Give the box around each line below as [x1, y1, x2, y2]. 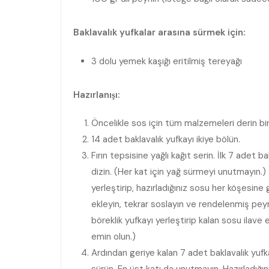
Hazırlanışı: [73, 88, 119, 101]
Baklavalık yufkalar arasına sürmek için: [73, 26, 245, 38]
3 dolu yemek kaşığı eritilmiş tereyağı [91, 55, 242, 67]
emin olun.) [91, 231, 136, 243]
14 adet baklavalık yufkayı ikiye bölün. [91, 133, 240, 145]
